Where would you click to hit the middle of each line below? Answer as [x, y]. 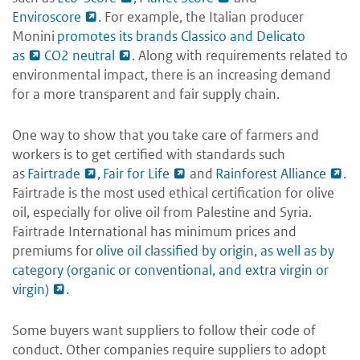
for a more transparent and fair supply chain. [147, 94]
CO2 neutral [80, 56]
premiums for [54, 251]
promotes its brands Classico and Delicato [181, 37]
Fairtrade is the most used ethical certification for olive [173, 193]
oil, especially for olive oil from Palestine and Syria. [162, 213]
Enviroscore [47, 17]
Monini [35, 37]
